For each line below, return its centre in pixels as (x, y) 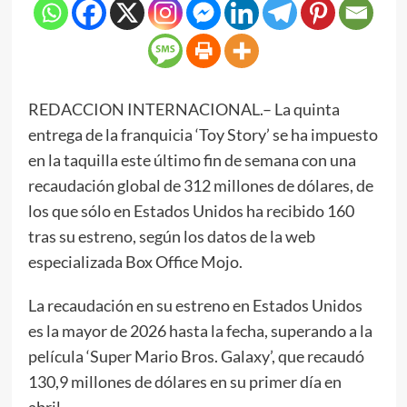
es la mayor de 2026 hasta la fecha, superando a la (200, 330)
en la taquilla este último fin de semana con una (192, 159)
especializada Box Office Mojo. (135, 261)
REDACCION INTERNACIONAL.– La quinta (184, 109)
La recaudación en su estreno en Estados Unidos (195, 305)
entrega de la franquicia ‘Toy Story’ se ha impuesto (203, 134)
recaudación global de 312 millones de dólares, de (200, 185)
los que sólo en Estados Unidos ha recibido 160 (191, 210)
